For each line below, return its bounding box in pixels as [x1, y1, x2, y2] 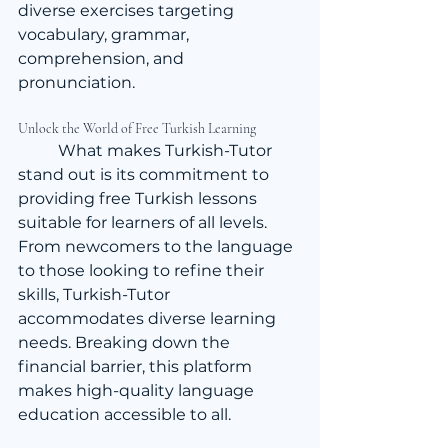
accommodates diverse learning [18, 309, 280, 329]
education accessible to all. [18, 405, 231, 425]
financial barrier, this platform [18, 357, 256, 377]
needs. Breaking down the [18, 333, 234, 353]
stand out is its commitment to [18, 165, 273, 185]
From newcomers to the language [18, 237, 297, 257]
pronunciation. [18, 73, 135, 93]
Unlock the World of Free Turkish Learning [18, 120, 256, 138]
